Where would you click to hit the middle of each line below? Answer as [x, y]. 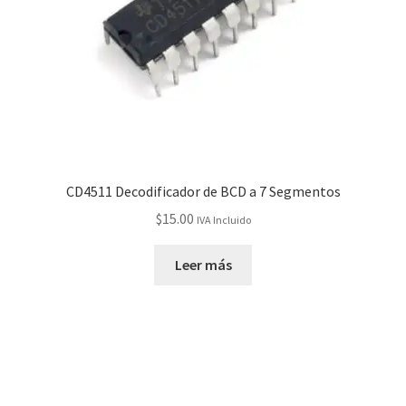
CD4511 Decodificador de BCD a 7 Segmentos [203, 191]
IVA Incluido [223, 220]
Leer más [203, 265]
